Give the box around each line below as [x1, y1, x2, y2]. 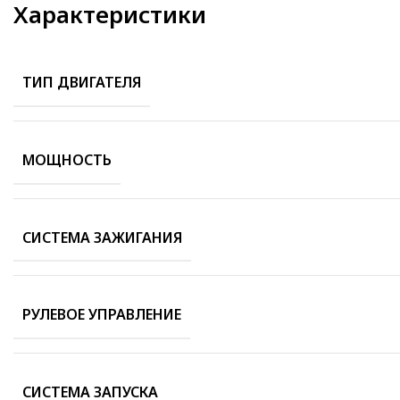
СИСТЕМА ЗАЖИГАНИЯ [22, 227, 182, 247]
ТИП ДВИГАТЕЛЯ [22, 72, 141, 93]
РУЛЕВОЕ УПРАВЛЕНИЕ [22, 304, 181, 324]
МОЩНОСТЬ [22, 149, 112, 170]
